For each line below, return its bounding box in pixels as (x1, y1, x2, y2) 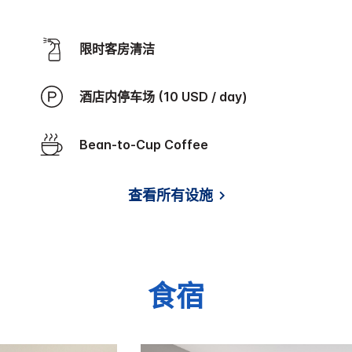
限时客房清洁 (91, 40, 155, 57)
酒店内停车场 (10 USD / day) (91, 88, 247, 104)
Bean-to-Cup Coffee (87, 136, 208, 152)
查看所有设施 (128, 186, 213, 203)
